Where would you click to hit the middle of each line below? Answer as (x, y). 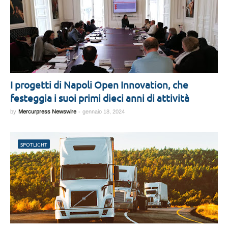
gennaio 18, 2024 (104, 111)
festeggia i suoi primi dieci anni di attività (100, 98)
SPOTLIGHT (34, 144)
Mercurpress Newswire (47, 111)
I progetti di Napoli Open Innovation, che (99, 84)
